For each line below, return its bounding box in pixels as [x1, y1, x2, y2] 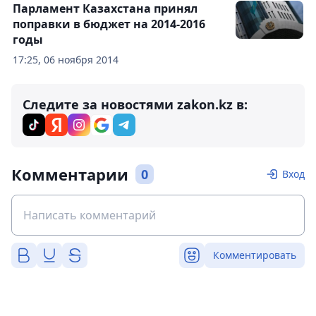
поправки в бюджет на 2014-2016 [13, 16, 205, 32]
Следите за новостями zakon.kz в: [23, 96, 248, 114]
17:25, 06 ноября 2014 [13, 53, 119, 67]
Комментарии [11, 164, 128, 186]
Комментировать [213, 248, 296, 262]
